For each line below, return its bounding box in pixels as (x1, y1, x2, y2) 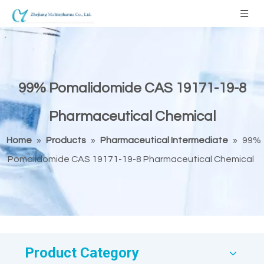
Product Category (25, 245, 139, 261)
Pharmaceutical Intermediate (100, 136, 228, 145)
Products (45, 136, 86, 145)
